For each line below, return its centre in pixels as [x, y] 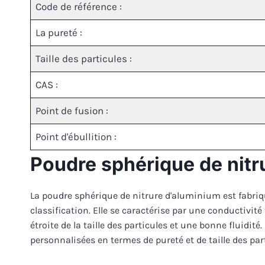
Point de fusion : [72, 111]
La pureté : [59, 33]
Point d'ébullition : [76, 137]
